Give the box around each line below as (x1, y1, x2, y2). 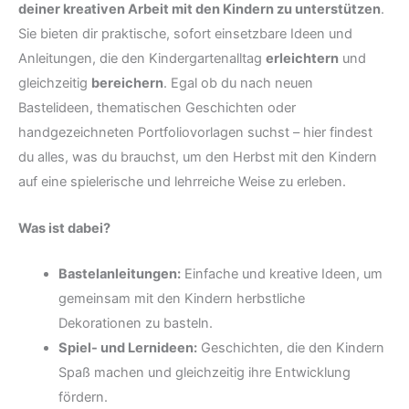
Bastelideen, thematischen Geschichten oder (18, 100, 296, 117)
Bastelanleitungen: (58, 266, 181, 283)
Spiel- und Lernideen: (58, 340, 197, 357)
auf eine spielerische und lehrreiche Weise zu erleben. (18, 173, 346, 191)
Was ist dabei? (18, 219, 110, 236)
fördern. (58, 389, 108, 406)
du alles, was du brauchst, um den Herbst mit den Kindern (18, 149, 377, 166)
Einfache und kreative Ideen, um (180, 266, 383, 283)
